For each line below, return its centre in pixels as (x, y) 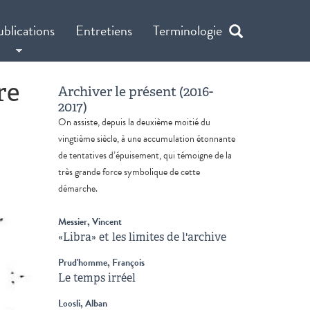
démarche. (77, 189)
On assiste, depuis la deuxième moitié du (134, 122)
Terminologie (188, 30)
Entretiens (104, 30)
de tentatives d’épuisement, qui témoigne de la (145, 155)
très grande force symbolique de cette (129, 172)
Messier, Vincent (90, 222)
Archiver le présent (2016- (135, 91)
